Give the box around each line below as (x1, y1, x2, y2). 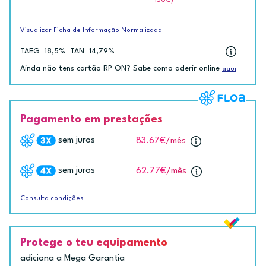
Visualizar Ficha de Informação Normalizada (20, 27, 162, 34)
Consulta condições (20, 195, 83, 202)
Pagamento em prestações (20, 113, 163, 125)
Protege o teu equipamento (20, 237, 167, 248)
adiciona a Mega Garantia (20, 254, 125, 264)
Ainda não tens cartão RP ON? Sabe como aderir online (20, 64, 222, 72)
